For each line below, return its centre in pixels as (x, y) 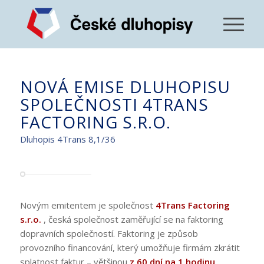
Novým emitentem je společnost (88, 205)
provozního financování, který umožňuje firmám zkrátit (130, 247)
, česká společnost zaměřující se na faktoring (133, 219)
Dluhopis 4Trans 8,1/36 (67, 139)
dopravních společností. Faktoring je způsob (109, 233)
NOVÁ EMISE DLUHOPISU (125, 87)
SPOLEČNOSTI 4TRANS (114, 104)
